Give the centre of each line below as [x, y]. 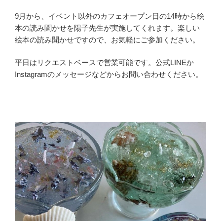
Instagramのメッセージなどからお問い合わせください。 [109, 74]
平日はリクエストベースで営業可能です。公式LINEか [104, 63]
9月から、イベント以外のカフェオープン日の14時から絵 [110, 16]
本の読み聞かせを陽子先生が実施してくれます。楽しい [107, 28]
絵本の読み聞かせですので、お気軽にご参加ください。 [107, 39]
